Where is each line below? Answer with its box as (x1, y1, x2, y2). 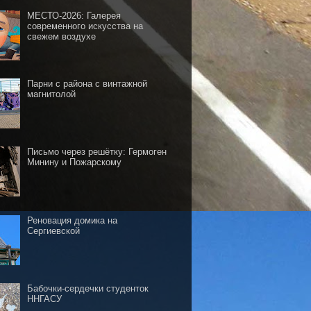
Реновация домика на (27, 215, 118, 226)
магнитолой (27, 89, 76, 100)
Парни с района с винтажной (27, 78, 148, 90)
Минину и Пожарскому (27, 157, 122, 168)
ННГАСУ (27, 293, 62, 304)
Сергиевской (27, 225, 81, 236)
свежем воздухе (27, 31, 96, 42)
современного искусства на (27, 21, 144, 32)
